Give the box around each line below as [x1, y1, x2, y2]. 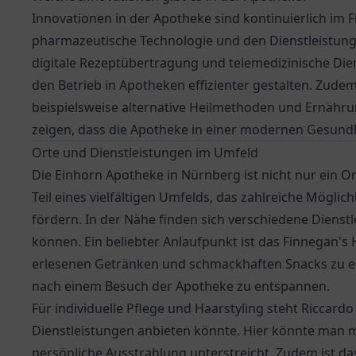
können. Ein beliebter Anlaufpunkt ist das [32, 233, 283, 250]
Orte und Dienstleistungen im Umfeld [32, 144, 258, 161]
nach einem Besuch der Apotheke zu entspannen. [32, 277, 330, 295]
